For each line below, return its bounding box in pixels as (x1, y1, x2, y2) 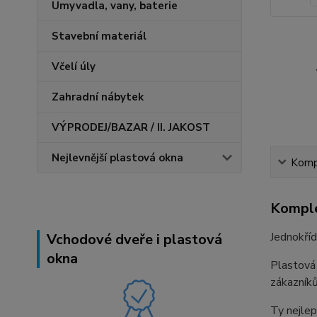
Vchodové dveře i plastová (47, 230, 222, 249)
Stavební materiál (52, 29, 146, 43)
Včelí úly (52, 59, 96, 74)
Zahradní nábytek (52, 90, 144, 104)
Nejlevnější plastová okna (52, 151, 183, 165)
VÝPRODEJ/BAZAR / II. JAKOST (52, 120, 210, 134)
